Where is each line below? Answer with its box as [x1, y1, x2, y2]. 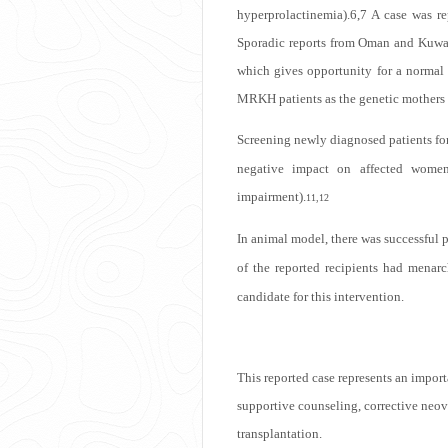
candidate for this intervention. [237, 288, 404, 304]
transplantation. [237, 425, 322, 441]
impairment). [237, 188, 306, 204]
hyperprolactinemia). [237, 6, 350, 22]
